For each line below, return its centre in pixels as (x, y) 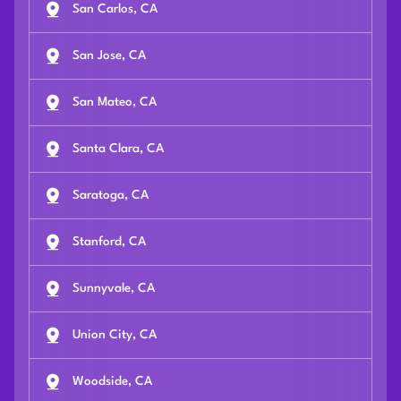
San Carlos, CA (115, 9)
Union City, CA (115, 335)
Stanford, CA (109, 242)
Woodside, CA (112, 382)
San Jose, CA (109, 56)
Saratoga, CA (111, 196)
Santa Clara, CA (118, 149)
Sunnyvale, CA (114, 289)
